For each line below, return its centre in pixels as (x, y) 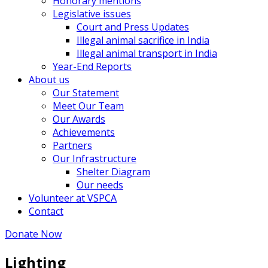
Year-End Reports (92, 66)
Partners (72, 145)
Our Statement (86, 93)
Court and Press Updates (133, 27)
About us (49, 80)
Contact (46, 211)
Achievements (84, 132)
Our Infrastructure (95, 159)
